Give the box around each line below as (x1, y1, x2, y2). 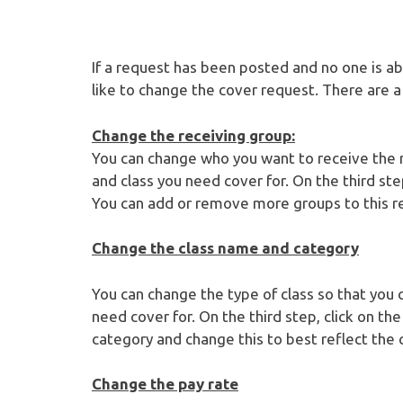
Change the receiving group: (92, 126, 295, 144)
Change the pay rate (92, 375, 238, 392)
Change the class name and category (92, 239, 359, 256)
